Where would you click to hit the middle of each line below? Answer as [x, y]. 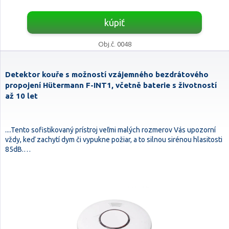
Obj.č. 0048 [114, 44]
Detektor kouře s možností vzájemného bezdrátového [107, 74]
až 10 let [21, 96]
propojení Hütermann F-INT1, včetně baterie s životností [111, 85]
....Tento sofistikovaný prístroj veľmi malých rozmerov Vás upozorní [110, 130]
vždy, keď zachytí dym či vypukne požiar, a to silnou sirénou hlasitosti [114, 140]
